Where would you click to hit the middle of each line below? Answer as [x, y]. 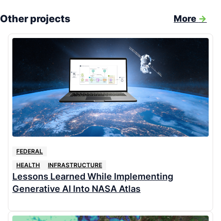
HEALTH [28, 165]
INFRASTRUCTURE [75, 165]
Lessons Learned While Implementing [93, 176]
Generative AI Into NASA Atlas [76, 188]
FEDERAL [30, 151]
